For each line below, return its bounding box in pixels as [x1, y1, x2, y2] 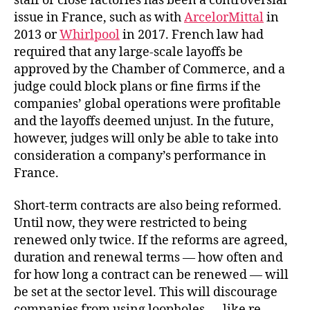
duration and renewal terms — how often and [14, 250, 283, 266]
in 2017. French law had [120, 26, 264, 43]
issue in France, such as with [14, 9, 184, 26]
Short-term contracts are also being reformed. [14, 198, 282, 214]
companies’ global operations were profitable [14, 95, 281, 112]
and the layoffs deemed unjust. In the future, [14, 113, 274, 129]
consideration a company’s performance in [14, 147, 266, 164]
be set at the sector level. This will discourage [14, 284, 277, 300]
